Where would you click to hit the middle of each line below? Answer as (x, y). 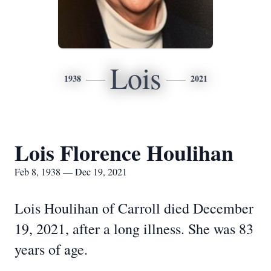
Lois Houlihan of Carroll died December (134, 208)
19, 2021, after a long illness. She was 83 (134, 229)
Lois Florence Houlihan (124, 152)
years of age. (51, 249)
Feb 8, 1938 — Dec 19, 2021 (71, 171)
